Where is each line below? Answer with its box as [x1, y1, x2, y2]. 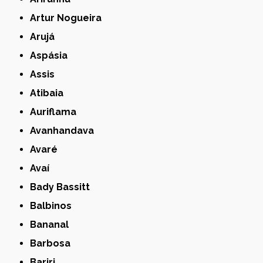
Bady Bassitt [36, 181, 90, 193]
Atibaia [36, 87, 64, 99]
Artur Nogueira [36, 12, 102, 23]
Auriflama [36, 106, 77, 117]
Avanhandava [36, 124, 95, 136]
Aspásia [36, 49, 68, 61]
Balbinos [36, 200, 72, 211]
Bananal [36, 218, 69, 230]
